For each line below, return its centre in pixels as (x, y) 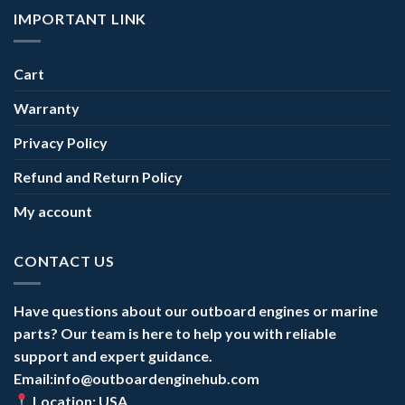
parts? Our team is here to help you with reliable (175, 333)
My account (53, 211)
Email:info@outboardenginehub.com (137, 378)
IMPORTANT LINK (80, 19)
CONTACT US (64, 260)
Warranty (47, 108)
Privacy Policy (61, 142)
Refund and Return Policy (98, 176)
